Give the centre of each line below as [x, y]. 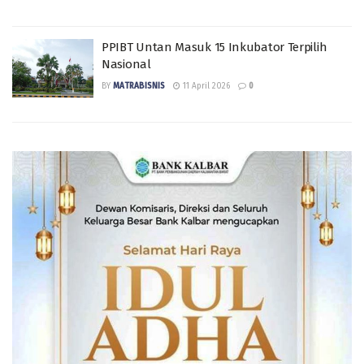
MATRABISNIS [139, 86]
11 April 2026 [205, 86]
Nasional [126, 64]
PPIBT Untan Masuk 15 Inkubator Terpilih [214, 47]
